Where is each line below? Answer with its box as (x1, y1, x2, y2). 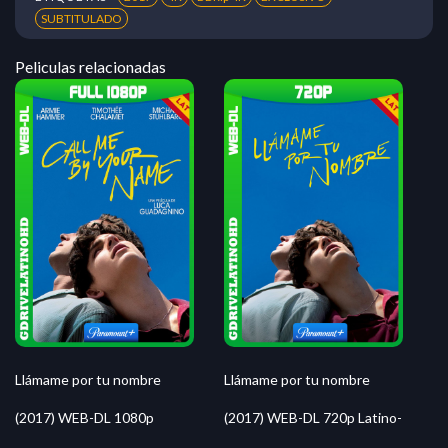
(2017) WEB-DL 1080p (15, 409, 154, 427)
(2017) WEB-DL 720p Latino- (224, 409, 402, 427)
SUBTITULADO (41, 11, 122, 27)
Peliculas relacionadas (15, 57, 166, 77)
